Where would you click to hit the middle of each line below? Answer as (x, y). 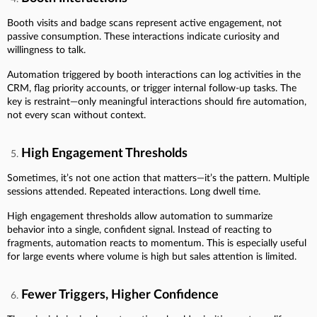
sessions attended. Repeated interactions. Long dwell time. (134, 191)
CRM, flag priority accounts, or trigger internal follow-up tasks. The (152, 88)
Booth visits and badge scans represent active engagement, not (144, 23)
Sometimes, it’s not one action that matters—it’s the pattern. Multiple (158, 178)
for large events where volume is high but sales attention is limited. (152, 257)
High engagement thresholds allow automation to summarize (140, 216)
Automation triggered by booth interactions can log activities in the (154, 75)
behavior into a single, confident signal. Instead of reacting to (139, 230)
